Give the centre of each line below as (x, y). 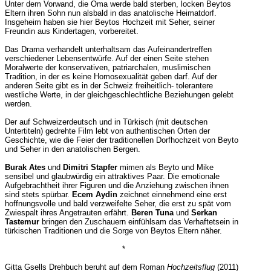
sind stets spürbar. (38, 195)
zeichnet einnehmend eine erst (172, 195)
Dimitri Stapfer (90, 168)
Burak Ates (25, 168)
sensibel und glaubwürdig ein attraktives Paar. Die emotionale (112, 177)
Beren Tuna (152, 213)
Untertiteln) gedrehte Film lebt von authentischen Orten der (107, 131)
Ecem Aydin (94, 195)
